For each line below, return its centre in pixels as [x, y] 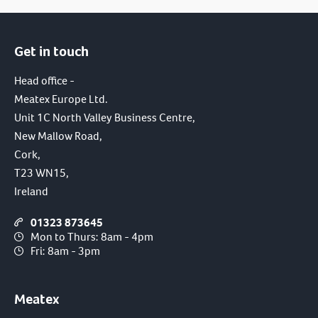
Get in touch [51, 51]
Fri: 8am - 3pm [65, 251]
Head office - [44, 80]
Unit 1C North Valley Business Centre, [105, 117]
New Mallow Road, [58, 136]
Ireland [31, 191]
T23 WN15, [42, 172]
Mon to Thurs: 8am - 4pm [92, 236]
